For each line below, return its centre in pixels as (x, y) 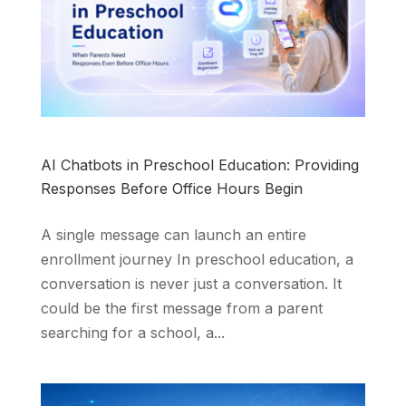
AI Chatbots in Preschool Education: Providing (199, 165)
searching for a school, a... (132, 333)
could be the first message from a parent (181, 309)
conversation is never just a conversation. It (191, 284)
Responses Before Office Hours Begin (171, 189)
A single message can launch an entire (173, 235)
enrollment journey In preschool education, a (197, 260)
